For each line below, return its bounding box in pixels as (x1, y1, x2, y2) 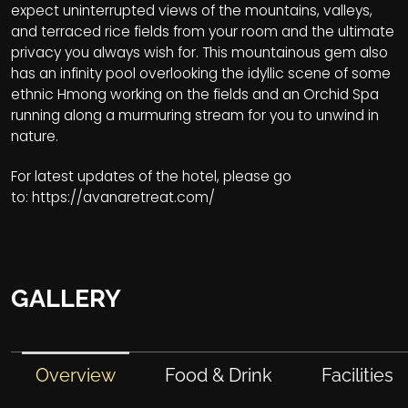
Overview (36, 363, 117, 386)
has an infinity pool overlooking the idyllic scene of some (11, 64, 391, 83)
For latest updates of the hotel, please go (11, 167, 291, 186)
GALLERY (11, 284, 121, 312)
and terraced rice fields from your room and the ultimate (11, 22, 394, 41)
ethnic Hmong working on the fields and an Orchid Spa (11, 85, 379, 104)
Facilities (321, 363, 394, 386)
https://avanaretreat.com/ (32, 188, 215, 207)
